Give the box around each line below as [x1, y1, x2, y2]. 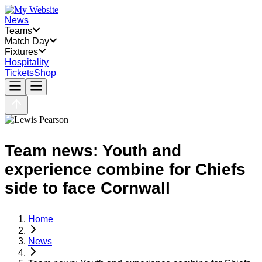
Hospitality [5, 57, 49, 67]
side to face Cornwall [5, 179, 170, 197]
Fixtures [5, 47, 38, 57]
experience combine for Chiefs [5, 160, 246, 178]
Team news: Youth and [5, 142, 181, 160]
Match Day [5, 36, 49, 46]
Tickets [5, 68, 34, 78]
